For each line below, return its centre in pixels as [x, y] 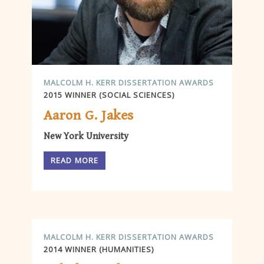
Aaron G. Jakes [89, 116]
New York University [86, 137]
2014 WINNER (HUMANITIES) [99, 249]
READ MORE [75, 161]
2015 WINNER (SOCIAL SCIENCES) [109, 95]
